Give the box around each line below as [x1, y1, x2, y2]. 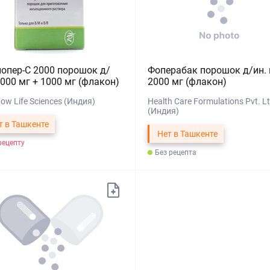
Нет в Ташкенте [157, 129, 218, 139]
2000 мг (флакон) [147, 76, 227, 87]
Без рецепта [154, 148, 196, 157]
